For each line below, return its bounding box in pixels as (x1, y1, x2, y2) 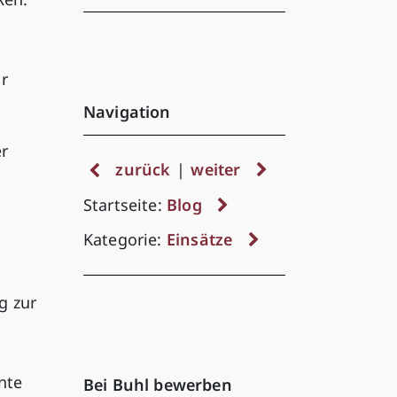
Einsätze (166, 229, 233, 251)
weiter (191, 159, 241, 181)
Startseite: (82, 193, 167, 215)
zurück (115, 159, 171, 181)
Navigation (82, 101, 171, 123)
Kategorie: (82, 229, 167, 251)
